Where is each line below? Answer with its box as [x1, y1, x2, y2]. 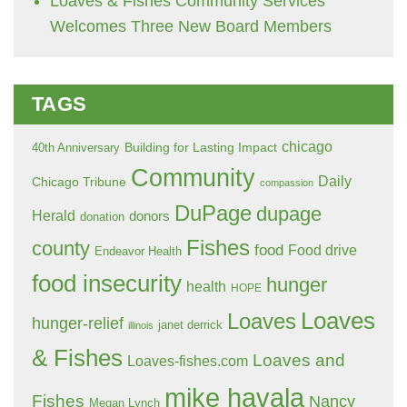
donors [129, 209, 170, 223]
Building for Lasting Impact [124, 140, 277, 154]
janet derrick [158, 318, 223, 332]
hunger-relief [32, 314, 124, 333]
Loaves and [253, 351, 345, 370]
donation [80, 210, 124, 223]
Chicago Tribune [32, 174, 126, 189]
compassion [260, 177, 313, 188]
